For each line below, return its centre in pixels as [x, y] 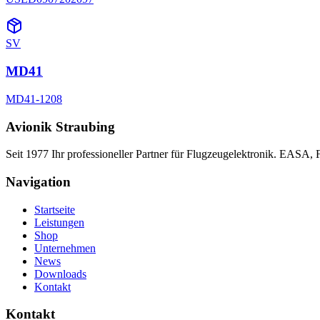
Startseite [55, 209]
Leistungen [59, 222]
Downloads [60, 274]
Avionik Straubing [60, 126]
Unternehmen [65, 248]
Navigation [38, 181]
